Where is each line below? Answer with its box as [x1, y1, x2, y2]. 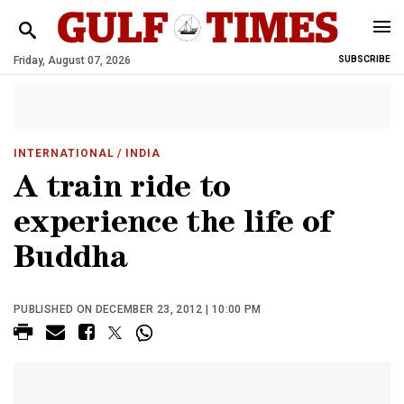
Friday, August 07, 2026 [14, 54, 131, 67]
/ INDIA [114, 147, 161, 160]
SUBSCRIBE [338, 54, 390, 64]
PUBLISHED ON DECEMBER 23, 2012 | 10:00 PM [14, 303, 262, 316]
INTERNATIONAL [14, 147, 115, 160]
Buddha [14, 245, 127, 277]
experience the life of [14, 210, 332, 242]
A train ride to [14, 175, 231, 207]
